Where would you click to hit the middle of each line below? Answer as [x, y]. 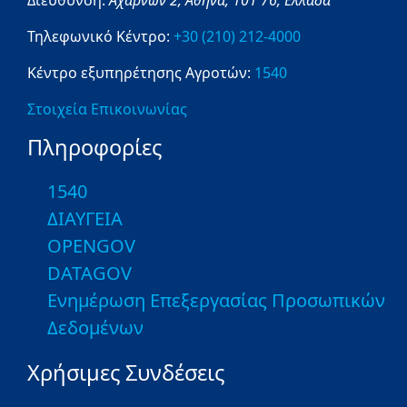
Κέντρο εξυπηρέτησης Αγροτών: [139, 72]
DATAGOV [89, 273]
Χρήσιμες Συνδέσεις [126, 372]
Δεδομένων [95, 327]
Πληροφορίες [94, 147]
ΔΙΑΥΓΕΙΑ [85, 218]
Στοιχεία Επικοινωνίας [107, 109]
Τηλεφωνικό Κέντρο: [100, 36]
